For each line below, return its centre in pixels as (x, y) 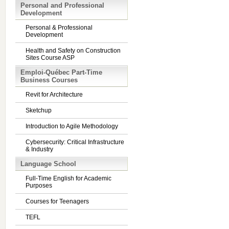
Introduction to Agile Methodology (72, 126)
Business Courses (49, 80)
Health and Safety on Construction (73, 51)
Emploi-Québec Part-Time (61, 72)
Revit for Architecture (54, 95)
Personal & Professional (59, 28)
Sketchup (39, 110)
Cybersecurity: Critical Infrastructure (75, 142)
